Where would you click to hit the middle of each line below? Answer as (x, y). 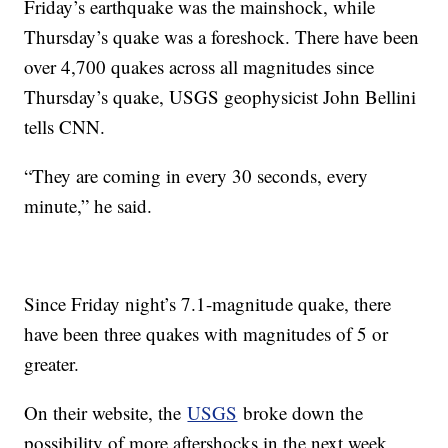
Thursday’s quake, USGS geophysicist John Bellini (220, 97)
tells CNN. (65, 127)
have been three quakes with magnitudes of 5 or (206, 334)
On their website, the (106, 413)
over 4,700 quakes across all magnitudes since (199, 67)
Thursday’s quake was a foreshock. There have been (222, 37)
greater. (52, 364)
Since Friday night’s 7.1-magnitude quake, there (208, 304)
